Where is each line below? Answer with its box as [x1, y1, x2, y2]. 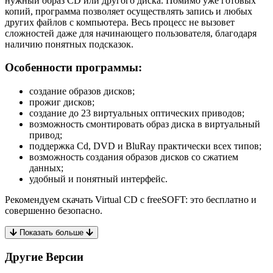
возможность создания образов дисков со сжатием [29, 151, 238, 162]
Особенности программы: [5, 61, 142, 74]
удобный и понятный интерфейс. [29, 173, 168, 184]
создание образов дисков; [29, 85, 135, 96]
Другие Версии [5, 250, 83, 263]
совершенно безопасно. [5, 205, 102, 216]
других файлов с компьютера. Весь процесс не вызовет [5, 16, 235, 27]
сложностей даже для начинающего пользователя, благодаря [5, 27, 257, 38]
